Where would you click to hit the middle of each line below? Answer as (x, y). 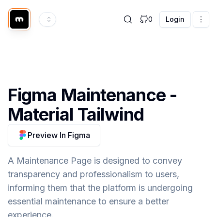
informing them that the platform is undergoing (100, 188)
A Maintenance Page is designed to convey (95, 161)
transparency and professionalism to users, (93, 174)
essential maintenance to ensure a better (88, 201)
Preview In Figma (59, 135)
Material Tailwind (76, 114)
